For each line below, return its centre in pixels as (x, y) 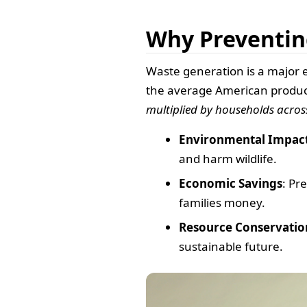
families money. (222, 203)
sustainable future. (231, 247)
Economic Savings (231, 184)
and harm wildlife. (228, 159)
